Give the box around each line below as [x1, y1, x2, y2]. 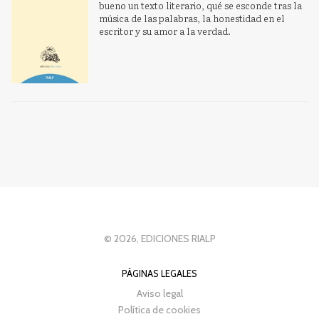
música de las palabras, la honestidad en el [99, 11, 286, 25]
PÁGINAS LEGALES [122, 267, 197, 279]
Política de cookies [118, 303, 201, 316]
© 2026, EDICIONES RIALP [103, 231, 216, 245]
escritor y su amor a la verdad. [99, 23, 231, 38]
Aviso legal [136, 286, 183, 300]
